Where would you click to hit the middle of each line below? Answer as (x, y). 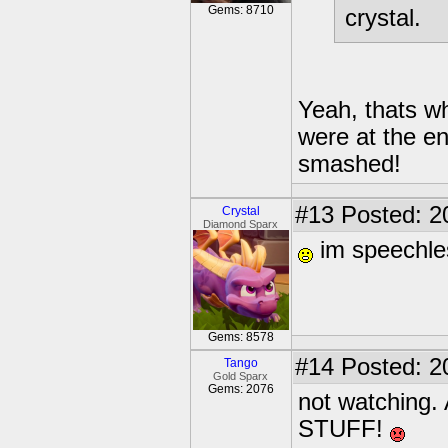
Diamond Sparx (241, 224)
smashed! (349, 164)
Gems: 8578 (241, 337)
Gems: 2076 (241, 389)
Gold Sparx (241, 376)
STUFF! (344, 429)
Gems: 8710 (241, 10)
